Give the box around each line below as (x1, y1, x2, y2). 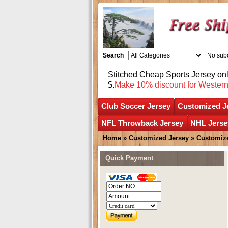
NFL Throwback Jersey (101, 118, 183, 127)
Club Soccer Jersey (101, 101, 170, 110)
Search (102, 52, 124, 59)
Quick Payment (105, 154, 153, 162)
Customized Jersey (129, 134, 189, 142)
